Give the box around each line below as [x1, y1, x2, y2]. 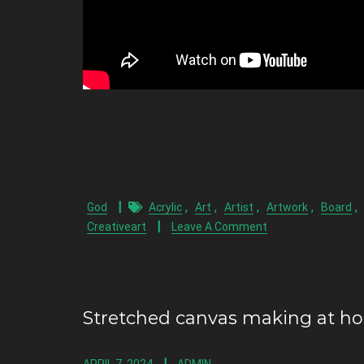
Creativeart [87, 220, 146, 233]
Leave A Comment [171, 220, 267, 233]
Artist [224, 201, 253, 214]
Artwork [266, 201, 308, 214]
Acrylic [149, 201, 182, 214]
